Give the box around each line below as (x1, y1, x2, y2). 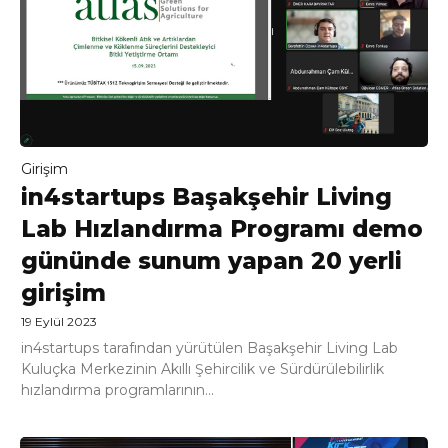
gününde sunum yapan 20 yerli (21, 247, 402, 276)
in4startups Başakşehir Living (21, 183, 392, 212)
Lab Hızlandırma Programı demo (21, 215, 423, 244)
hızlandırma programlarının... (21, 381, 214, 400)
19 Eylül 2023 (21, 314, 97, 330)
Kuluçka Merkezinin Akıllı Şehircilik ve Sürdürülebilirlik (21, 360, 384, 379)
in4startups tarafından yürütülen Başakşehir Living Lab (21, 339, 398, 358)
